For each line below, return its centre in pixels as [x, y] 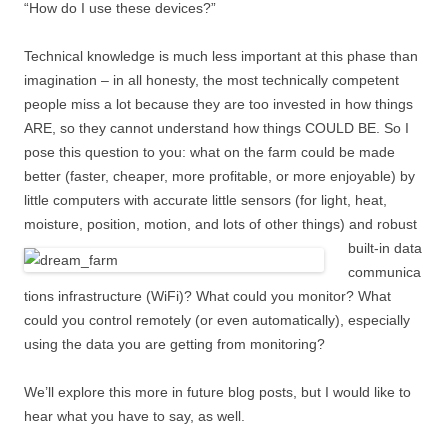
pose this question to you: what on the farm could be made [209, 152]
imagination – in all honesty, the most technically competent [211, 80]
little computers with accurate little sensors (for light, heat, [205, 200]
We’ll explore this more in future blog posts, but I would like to [217, 392]
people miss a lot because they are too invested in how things [218, 104]
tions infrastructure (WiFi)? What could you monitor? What [207, 296]
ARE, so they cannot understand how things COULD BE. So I [216, 128]
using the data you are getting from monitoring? [174, 344]
